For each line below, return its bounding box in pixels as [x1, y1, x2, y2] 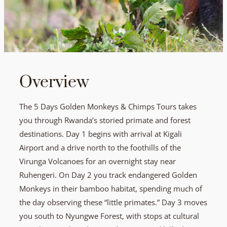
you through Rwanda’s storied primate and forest [19, 115, 191, 125]
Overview [19, 71, 89, 93]
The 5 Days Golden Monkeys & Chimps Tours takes [19, 101, 197, 111]
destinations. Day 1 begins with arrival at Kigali [19, 128, 182, 139]
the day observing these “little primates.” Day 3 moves [19, 197, 207, 207]
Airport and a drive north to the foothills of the [19, 142, 181, 153]
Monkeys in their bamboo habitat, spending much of [19, 183, 202, 194]
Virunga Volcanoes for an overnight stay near [19, 156, 176, 166]
